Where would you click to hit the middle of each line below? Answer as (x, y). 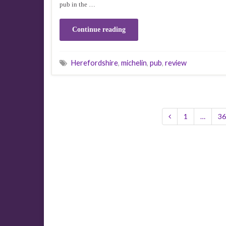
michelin (134, 63)
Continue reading (99, 30)
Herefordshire (95, 63)
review (176, 63)
